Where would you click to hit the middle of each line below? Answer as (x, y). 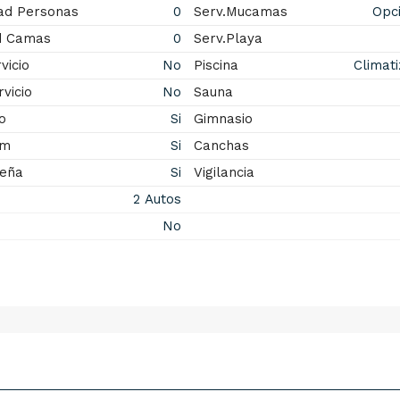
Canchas (221, 146)
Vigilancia (224, 172)
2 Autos (154, 199)
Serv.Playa (228, 38)
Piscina (216, 65)
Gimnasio (223, 119)
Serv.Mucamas (240, 12)
